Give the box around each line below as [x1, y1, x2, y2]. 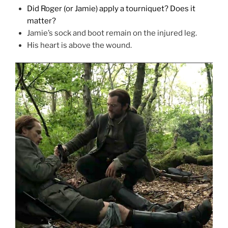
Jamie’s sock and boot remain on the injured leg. [26, 28, 197, 38]
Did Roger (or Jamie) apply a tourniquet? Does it [26, 4, 195, 13]
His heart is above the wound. [26, 40, 132, 50]
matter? [26, 16, 56, 25]
